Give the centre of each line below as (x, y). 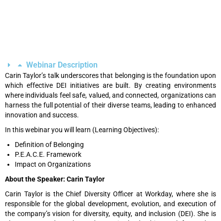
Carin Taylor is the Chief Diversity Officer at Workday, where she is (110, 194)
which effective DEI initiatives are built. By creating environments (110, 85)
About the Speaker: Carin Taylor (55, 179)
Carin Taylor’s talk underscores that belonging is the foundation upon (110, 75)
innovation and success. (42, 115)
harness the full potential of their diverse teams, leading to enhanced (110, 105)
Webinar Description (62, 65)
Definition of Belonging (49, 144)
